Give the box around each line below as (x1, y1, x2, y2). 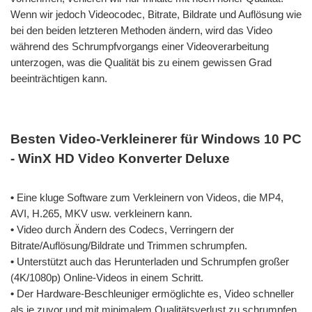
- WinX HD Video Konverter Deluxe (10, 150, 230, 166)
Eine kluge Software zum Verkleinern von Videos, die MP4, (14, 191, 283, 203)
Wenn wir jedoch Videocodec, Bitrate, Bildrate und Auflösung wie (10, 8, 302, 20)
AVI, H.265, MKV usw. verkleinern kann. (10, 207, 192, 219)
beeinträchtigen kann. (10, 72, 107, 84)
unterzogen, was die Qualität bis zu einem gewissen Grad (10, 56, 272, 68)
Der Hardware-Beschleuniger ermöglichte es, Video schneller (14, 287, 294, 299)
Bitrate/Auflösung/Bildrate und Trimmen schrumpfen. (10, 239, 247, 251)
